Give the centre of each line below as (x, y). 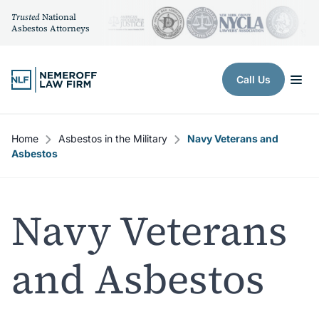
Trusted (26, 17)
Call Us (253, 79)
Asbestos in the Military (113, 138)
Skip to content (51, 70)
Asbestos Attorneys (51, 28)
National (58, 17)
